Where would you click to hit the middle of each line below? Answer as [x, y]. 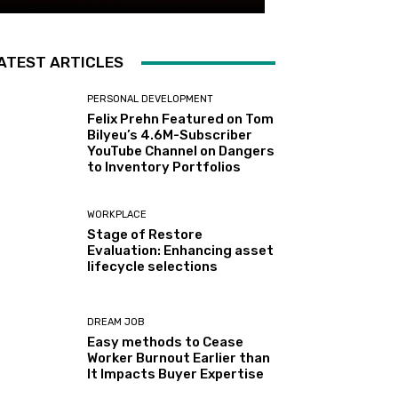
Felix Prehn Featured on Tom [181, 119]
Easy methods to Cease [166, 342]
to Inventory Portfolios [164, 167]
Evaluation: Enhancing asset [181, 251]
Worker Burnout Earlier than [179, 358]
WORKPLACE [117, 215]
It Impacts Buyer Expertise [176, 374]
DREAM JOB [116, 322]
